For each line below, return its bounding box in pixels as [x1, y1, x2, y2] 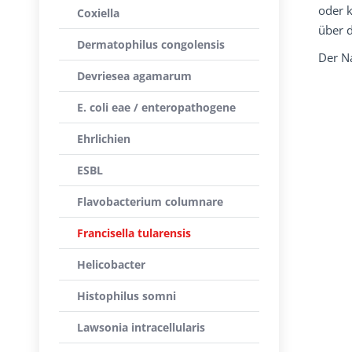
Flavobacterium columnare [77, 194, 223, 209]
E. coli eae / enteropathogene [77, 100, 236, 115]
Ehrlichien [77, 131, 130, 146]
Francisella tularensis [77, 225, 191, 240]
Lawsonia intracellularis [77, 320, 205, 335]
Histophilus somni [77, 288, 176, 303]
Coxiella [77, 5, 119, 20]
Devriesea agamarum [77, 68, 192, 83]
